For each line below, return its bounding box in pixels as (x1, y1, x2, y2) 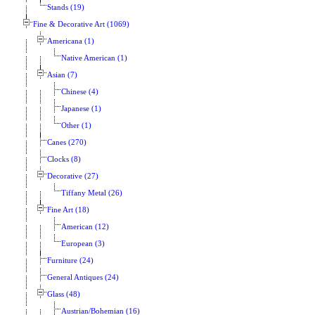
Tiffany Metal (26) (61, 189, 122, 198)
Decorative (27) (47, 172, 98, 181)
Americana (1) (47, 37, 94, 46)
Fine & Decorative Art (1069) (33, 20, 129, 29)
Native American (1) (61, 54, 127, 63)
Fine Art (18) (47, 206, 89, 214)
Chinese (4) (61, 88, 98, 96)
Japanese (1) (61, 105, 101, 113)
